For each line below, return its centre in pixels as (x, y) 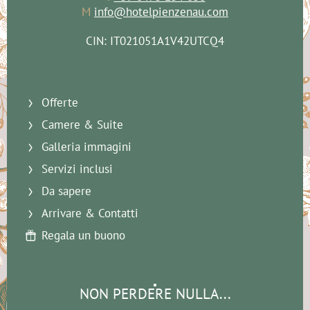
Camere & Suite (82, 125)
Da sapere (66, 191)
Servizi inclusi (77, 169)
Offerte (60, 103)
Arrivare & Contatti (90, 213)
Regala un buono (83, 236)
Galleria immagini (86, 147)
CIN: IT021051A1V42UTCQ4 (155, 41)
